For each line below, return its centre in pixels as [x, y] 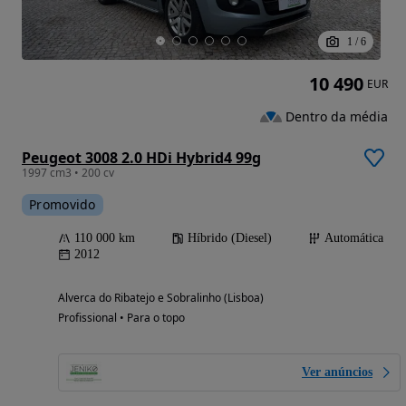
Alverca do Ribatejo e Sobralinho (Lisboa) [161, 297]
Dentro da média [337, 117]
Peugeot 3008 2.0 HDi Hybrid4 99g [141, 157]
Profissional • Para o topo [121, 317]
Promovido [63, 204]
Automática [354, 237]
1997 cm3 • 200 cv [68, 172]
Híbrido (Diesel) [230, 237]
